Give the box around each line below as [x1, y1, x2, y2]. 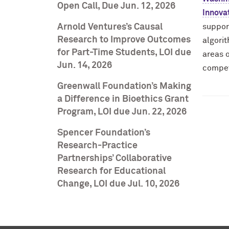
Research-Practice [57, 141, 138, 150]
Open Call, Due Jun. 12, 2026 [57, 2, 175, 11]
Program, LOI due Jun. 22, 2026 [57, 107, 187, 117]
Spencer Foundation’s [57, 128, 150, 138]
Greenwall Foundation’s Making [57, 82, 191, 91]
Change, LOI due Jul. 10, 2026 [57, 179, 179, 189]
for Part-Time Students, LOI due [57, 48, 191, 57]
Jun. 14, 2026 [57, 61, 112, 70]
